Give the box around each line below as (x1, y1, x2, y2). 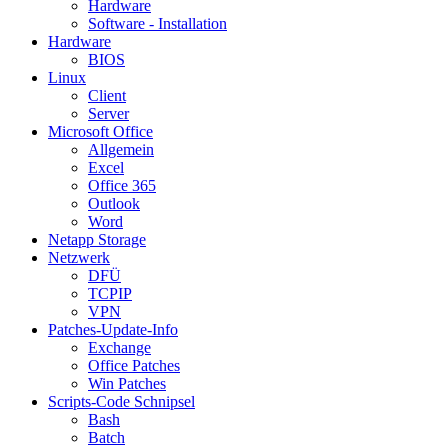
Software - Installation (88, 15, 227, 33)
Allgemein (88, 141, 154, 159)
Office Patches (88, 357, 180, 375)
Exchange (88, 339, 151, 357)
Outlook (88, 195, 140, 213)
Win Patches (88, 375, 166, 393)
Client (88, 87, 126, 105)
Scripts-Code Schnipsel (48, 393, 195, 411)
